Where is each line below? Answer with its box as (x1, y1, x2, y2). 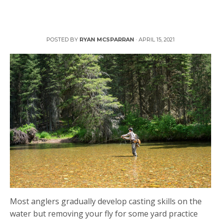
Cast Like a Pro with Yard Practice (47, 19, 174, 36)
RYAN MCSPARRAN (79, 36, 134, 43)
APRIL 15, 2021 (139, 36, 175, 43)
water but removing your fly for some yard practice (10, 208, 198, 219)
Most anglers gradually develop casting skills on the (10, 195, 202, 207)
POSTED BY (46, 36, 79, 43)
